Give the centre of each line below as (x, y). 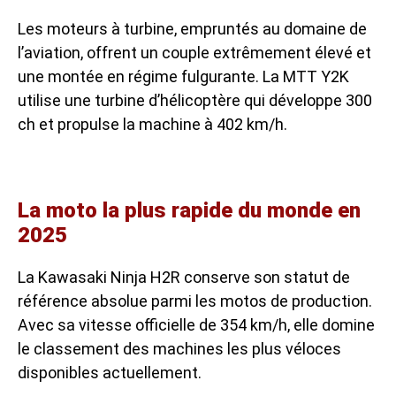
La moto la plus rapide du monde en (189, 210)
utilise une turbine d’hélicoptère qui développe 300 (195, 100)
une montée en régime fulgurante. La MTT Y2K (183, 76)
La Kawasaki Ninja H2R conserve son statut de (184, 277)
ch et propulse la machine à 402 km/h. (152, 124)
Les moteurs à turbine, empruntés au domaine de (192, 28)
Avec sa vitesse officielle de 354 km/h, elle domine (196, 324)
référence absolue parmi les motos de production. (195, 301)
